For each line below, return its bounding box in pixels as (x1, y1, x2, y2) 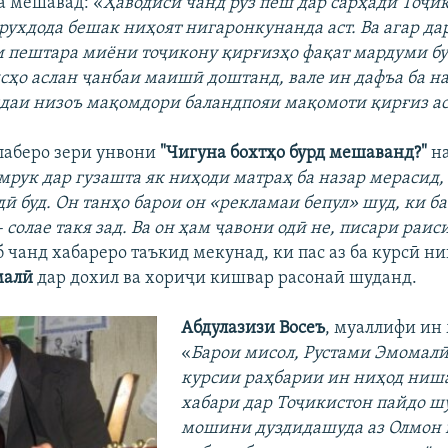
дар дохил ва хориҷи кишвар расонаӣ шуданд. (37, 268, 418, 288)
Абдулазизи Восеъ (180, 318, 325, 338)
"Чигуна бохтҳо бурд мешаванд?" (160, 143, 428, 163)
